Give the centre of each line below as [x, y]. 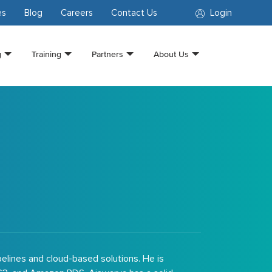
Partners [107, 54]
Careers [77, 13]
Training [46, 54]
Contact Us [134, 13]
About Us [171, 54]
